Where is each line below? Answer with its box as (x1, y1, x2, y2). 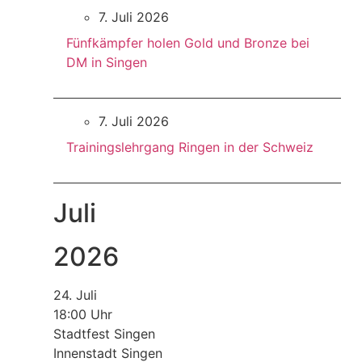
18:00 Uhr (53, 306, 112, 323)
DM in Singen (65, 54, 147, 71)
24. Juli (53, 287, 97, 304)
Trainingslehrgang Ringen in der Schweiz (65, 139, 314, 156)
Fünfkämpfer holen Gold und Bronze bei (65, 35, 309, 52)
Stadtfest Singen (53, 326, 155, 343)
